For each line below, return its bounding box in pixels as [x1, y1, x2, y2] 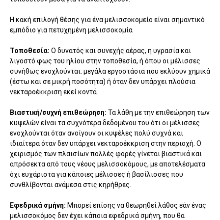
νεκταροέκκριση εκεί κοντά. [10, 88, 98, 96]
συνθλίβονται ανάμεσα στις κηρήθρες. [10, 181, 131, 189]
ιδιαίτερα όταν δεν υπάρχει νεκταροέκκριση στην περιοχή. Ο [10, 139, 201, 148]
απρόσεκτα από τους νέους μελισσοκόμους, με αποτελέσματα [10, 160, 205, 168]
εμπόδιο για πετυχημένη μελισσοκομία [10, 26, 133, 34]
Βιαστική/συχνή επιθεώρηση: [10, 109, 107, 117]
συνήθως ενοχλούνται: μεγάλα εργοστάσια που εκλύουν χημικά [10, 67, 210, 76]
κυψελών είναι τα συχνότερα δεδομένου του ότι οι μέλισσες [10, 119, 200, 127]
